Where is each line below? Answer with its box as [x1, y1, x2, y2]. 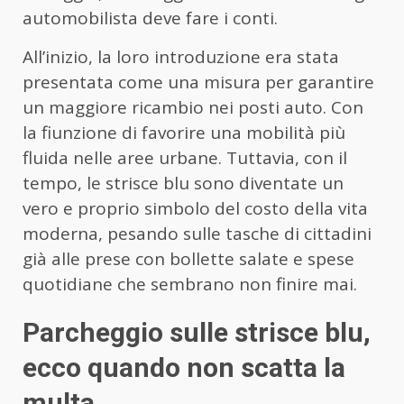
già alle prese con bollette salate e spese [23, 247, 354, 271]
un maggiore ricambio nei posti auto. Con [23, 96, 363, 120]
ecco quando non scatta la [23, 352, 345, 384]
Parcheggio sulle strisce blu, [23, 317, 371, 349]
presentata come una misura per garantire [23, 70, 374, 95]
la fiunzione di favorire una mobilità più [23, 121, 345, 145]
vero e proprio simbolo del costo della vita [23, 197, 368, 221]
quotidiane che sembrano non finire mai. [23, 272, 357, 297]
